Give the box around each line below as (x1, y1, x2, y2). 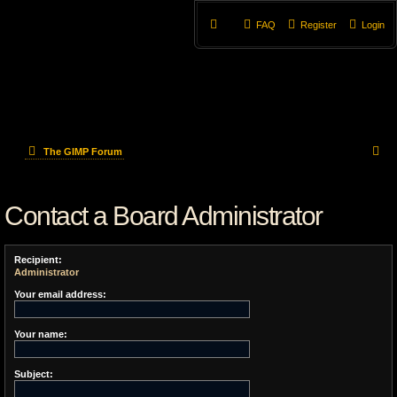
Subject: (14, 369, 53, 379)
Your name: (14, 329, 67, 339)
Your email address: (14, 289, 106, 300)
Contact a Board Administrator (4, 201, 323, 230)
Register (300, 19, 337, 30)
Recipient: (14, 254, 62, 265)
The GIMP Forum (43, 146, 122, 157)
